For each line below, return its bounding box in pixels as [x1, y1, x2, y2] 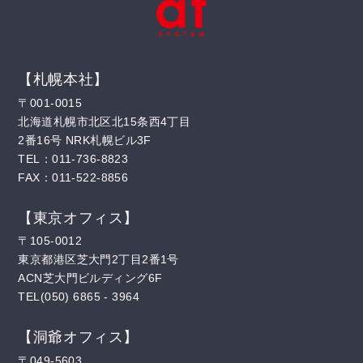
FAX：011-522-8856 [18, 170, 129, 184]
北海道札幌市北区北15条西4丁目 [18, 114, 191, 128]
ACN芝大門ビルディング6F [18, 271, 163, 285]
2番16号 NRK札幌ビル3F [18, 133, 152, 147]
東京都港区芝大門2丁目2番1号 [18, 253, 179, 267]
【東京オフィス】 [18, 209, 139, 226]
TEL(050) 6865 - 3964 [18, 290, 140, 304]
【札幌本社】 [18, 71, 109, 88]
